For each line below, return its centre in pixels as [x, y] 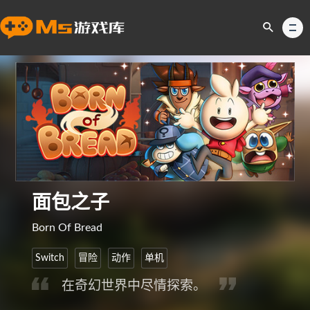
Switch [50, 258]
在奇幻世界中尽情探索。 [136, 286]
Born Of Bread [67, 228]
